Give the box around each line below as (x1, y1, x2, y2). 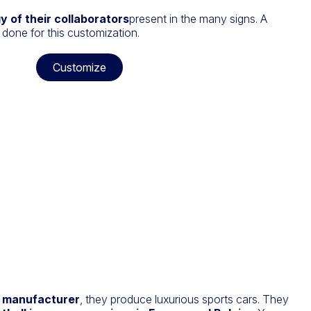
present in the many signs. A (129, 12, 267, 26)
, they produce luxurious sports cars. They (80, 292, 289, 307)
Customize (53, 60, 106, 75)
